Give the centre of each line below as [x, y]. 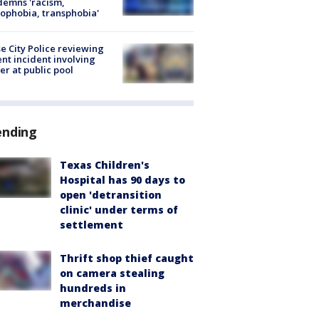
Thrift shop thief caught [127, 258]
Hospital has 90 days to [122, 180]
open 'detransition [111, 195]
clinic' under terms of [119, 210]
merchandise [95, 303]
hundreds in [93, 288]
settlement [91, 225]
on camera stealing [112, 273]
